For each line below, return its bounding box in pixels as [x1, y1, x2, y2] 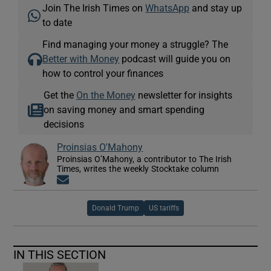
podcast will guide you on [119, 53, 231, 64]
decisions [43, 119, 84, 129]
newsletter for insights [135, 90, 232, 100]
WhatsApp [145, 2, 190, 13]
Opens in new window [69, 175, 157, 186]
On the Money [76, 90, 135, 100]
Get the [43, 90, 76, 100]
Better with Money [42, 53, 120, 64]
